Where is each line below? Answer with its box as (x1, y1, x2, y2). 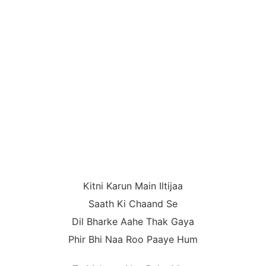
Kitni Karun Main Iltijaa (83, 180, 183, 192)
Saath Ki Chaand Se (88, 198, 178, 210)
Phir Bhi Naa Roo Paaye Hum (68, 233, 198, 246)
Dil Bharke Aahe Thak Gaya (72, 216, 194, 228)
